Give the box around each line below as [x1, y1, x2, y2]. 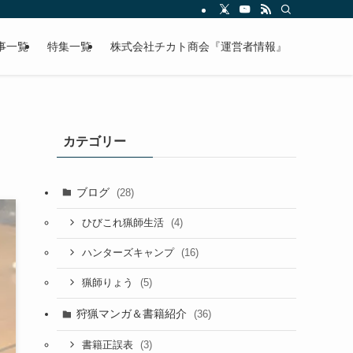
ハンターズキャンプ [81, 247, 177, 259]
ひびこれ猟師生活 [81, 217, 167, 229]
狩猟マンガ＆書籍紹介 [76, 307, 190, 321]
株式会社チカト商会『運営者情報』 [110, 40, 287, 53]
